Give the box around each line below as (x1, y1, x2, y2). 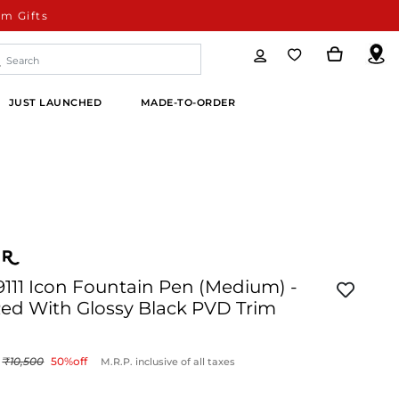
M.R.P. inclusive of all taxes (101, 355, 236, 369)
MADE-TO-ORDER (140, 95, 236, 109)
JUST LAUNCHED (8, 95, 102, 109)
